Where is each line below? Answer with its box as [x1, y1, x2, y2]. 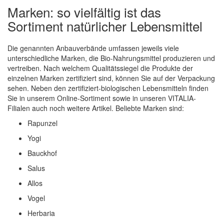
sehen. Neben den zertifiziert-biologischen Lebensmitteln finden [7, 82, 208, 93]
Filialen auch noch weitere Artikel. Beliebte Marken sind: [7, 102, 184, 113]
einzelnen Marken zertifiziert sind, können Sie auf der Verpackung [7, 72, 215, 83]
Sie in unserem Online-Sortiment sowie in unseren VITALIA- [7, 92, 196, 103]
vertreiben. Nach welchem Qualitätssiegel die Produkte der [7, 62, 193, 73]
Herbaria [27, 207, 55, 218]
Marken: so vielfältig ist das [7, 2, 161, 21]
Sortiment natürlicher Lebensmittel [7, 16, 202, 35]
